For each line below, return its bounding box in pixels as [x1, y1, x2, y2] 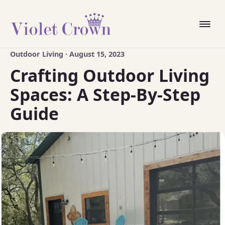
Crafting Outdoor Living [10, 64, 209, 87]
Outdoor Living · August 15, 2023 [10, 49, 125, 59]
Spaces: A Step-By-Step [10, 83, 200, 106]
